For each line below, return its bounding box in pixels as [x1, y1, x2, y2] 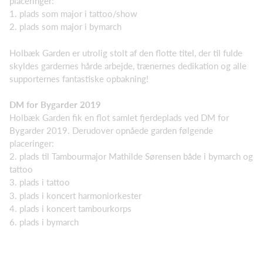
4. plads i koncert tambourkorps [9, 203, 131, 214]
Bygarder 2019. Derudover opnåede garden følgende [9, 125, 213, 136]
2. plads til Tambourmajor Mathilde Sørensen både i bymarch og [9, 151, 253, 161]
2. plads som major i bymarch [9, 21, 122, 32]
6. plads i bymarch [9, 216, 79, 227]
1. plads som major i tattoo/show [9, 8, 137, 19]
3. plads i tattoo [9, 177, 70, 187]
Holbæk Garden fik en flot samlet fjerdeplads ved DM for [9, 112, 229, 123]
